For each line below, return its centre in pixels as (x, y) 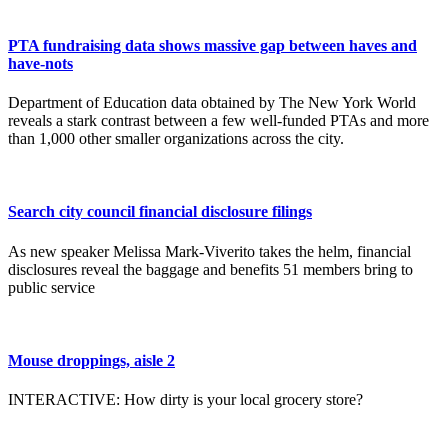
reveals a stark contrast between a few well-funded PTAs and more (218, 121)
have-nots (40, 63)
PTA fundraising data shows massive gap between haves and (212, 45)
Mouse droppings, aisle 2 (91, 360)
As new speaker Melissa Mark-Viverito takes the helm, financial (209, 251)
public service (51, 287)
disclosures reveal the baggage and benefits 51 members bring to (210, 269)
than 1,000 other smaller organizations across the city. (176, 139)
